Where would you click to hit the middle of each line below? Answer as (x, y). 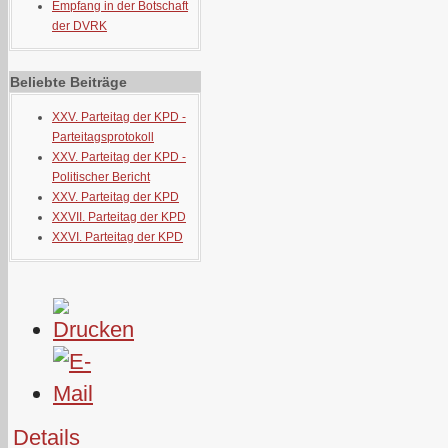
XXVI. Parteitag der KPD (117, 237)
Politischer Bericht (101, 177)
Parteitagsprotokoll (103, 137)
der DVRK (79, 26)
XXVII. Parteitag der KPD (119, 217)
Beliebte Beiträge (68, 82)
